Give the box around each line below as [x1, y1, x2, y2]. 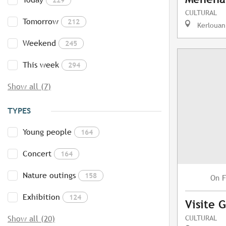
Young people [23, 127, 72, 137]
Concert [23, 149, 51, 159]
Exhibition [23, 192, 60, 202]
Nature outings [23, 171, 76, 181]
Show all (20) [8, 214, 55, 224]
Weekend [23, 38, 56, 48]
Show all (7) [8, 82, 51, 92]
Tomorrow [23, 17, 59, 27]
